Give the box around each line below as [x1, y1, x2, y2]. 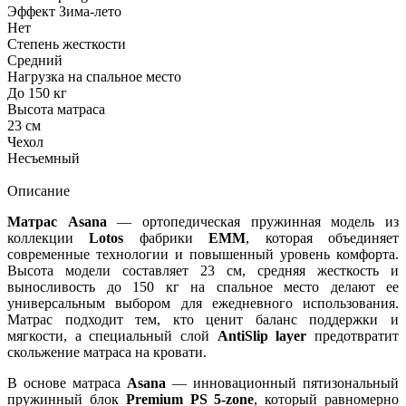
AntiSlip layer [217, 327, 307, 343]
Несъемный [7, 150, 80, 166]
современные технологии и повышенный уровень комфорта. [7, 246, 399, 262]
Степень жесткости [7, 35, 126, 52]
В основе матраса [7, 374, 127, 391]
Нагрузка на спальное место [7, 68, 181, 84]
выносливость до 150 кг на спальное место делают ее [7, 278, 399, 295]
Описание [7, 182, 70, 198]
